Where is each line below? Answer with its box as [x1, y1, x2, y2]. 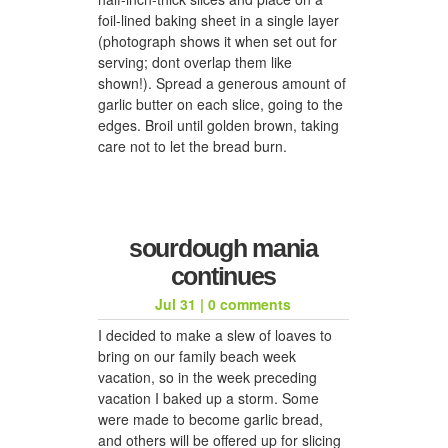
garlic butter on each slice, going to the [98, 93, 343, 114]
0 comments [208, 293, 292, 314]
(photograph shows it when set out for [98, 30, 337, 51]
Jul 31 [155, 293, 197, 314]
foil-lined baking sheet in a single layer [98, 9, 339, 30]
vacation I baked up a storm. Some [98, 387, 319, 408]
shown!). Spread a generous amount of [98, 72, 346, 93]
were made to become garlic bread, [98, 408, 323, 429]
